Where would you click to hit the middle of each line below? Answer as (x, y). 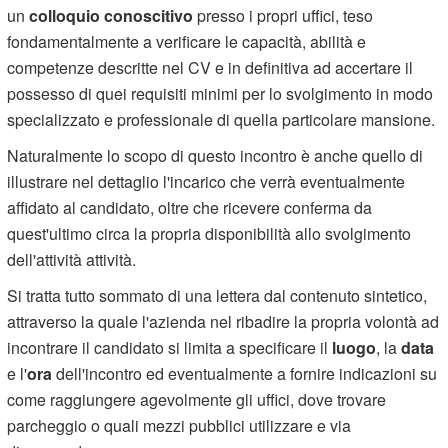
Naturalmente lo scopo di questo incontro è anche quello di (215, 155)
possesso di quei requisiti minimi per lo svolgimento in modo (220, 93)
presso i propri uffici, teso (283, 15)
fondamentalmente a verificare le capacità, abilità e (187, 41)
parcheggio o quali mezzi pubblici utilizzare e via (179, 425)
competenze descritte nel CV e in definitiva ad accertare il (210, 67)
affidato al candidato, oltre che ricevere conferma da (190, 207)
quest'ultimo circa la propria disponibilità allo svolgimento (209, 233)
